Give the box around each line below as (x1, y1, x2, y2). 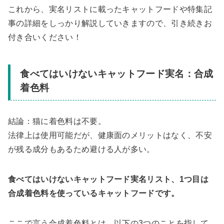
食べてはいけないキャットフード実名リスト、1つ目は (8, 174, 209, 183)
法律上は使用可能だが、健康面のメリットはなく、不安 (8, 130, 212, 139)
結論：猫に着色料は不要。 (8, 116, 106, 125)
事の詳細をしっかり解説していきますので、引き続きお (8, 19, 212, 28)
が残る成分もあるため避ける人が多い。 (8, 144, 155, 153)
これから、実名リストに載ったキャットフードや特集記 (8, 5, 212, 14)
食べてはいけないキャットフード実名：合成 (20, 68, 213, 79)
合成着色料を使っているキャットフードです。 (8, 188, 179, 197)
